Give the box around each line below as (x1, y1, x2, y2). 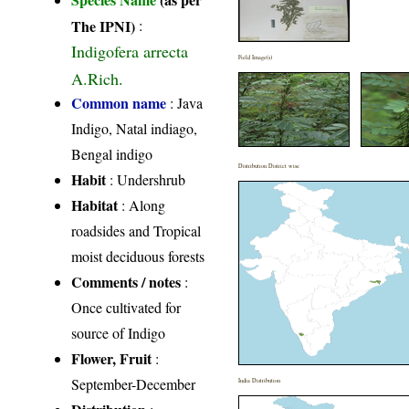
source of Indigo (71, 322, 166, 342)
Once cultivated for (71, 297, 182, 317)
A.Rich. (71, 67, 124, 87)
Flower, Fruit (71, 347, 152, 369)
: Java (166, 92, 204, 112)
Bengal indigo (71, 143, 153, 163)
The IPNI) (71, 15, 136, 35)
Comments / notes (71, 270, 182, 292)
